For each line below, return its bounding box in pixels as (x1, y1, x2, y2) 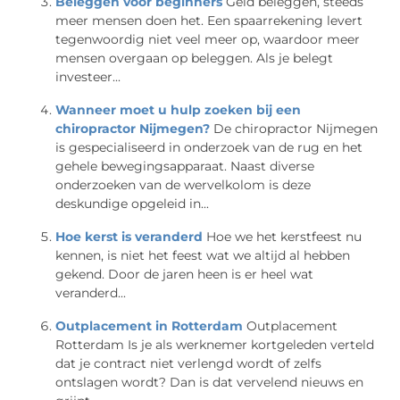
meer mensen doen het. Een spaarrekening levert (55, 12, 363, 29)
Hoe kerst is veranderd (55, 228, 204, 245)
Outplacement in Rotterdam (55, 317, 244, 334)
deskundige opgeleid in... (55, 195, 210, 212)
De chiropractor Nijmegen (213, 120, 379, 137)
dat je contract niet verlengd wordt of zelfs (55, 354, 322, 371)
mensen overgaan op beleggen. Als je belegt (55, 49, 334, 66)
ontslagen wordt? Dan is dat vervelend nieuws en (55, 373, 364, 390)
